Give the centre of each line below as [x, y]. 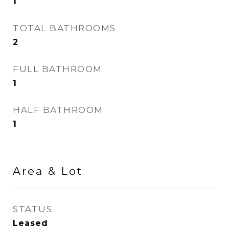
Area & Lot [48, 171]
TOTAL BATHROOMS [64, 28]
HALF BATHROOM [58, 110]
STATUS [32, 209]
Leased [30, 223]
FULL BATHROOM [58, 69]
